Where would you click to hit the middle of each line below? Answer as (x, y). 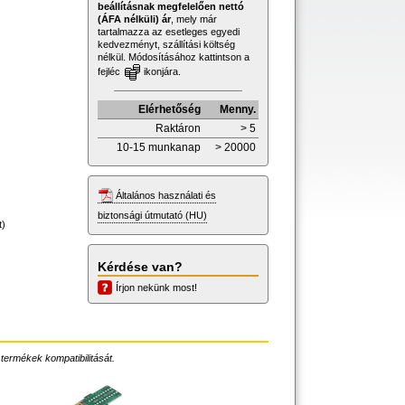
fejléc (110, 71)
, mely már (194, 19)
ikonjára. (161, 71)
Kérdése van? (140, 266)
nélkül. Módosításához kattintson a (174, 57)
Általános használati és (166, 195)
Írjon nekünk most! (156, 287)
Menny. (238, 109)
